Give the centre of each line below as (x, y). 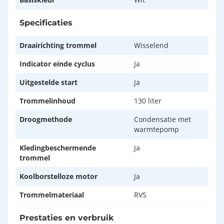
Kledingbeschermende (58, 148)
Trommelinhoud (47, 101)
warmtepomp (156, 129)
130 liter (148, 101)
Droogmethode (46, 119)
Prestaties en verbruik (66, 218)
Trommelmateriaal (52, 195)
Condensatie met (162, 119)
